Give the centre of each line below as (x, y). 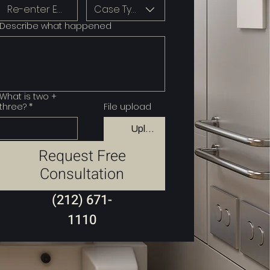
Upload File (155, 129)
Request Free (82, 156)
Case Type (120, 9)
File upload (128, 107)
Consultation (82, 174)
